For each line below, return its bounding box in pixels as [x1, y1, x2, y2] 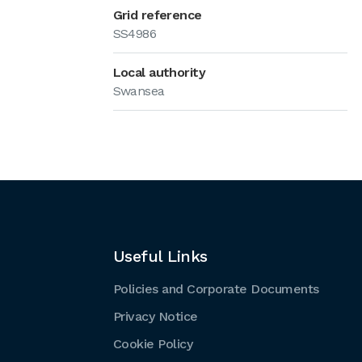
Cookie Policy [112, 336, 192, 351]
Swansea [112, 83, 165, 99]
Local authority [112, 65, 206, 80]
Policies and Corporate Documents [112, 281, 319, 297]
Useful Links [112, 246, 208, 266]
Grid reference [112, 7, 202, 23]
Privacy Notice [112, 309, 198, 324]
